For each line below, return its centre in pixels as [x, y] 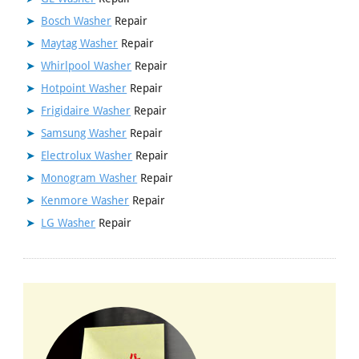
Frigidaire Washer [86, 110]
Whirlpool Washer [87, 65]
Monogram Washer [89, 177]
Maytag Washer [80, 43]
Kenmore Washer [85, 200]
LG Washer [69, 222]
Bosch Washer [77, 20]
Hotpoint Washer [84, 88]
